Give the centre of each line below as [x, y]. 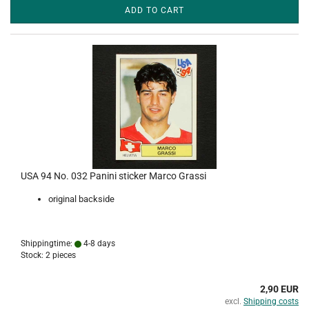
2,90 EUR [279, 289]
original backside [81, 199]
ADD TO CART [154, 10]
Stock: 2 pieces [48, 255]
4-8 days [98, 243]
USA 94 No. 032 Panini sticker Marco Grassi [113, 176]
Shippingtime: [48, 243]
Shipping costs [271, 301]
